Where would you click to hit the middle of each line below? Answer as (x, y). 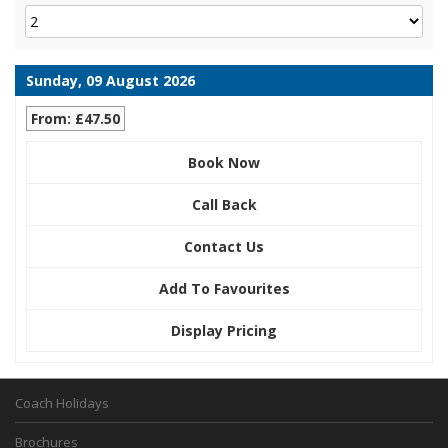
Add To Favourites (224, 288)
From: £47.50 (75, 118)
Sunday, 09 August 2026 (110, 80)
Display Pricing (224, 330)
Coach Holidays (62, 402)
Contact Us (224, 246)
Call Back (224, 204)
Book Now (224, 162)
